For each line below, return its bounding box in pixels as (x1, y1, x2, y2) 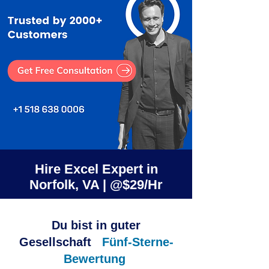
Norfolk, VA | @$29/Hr (29, 177, 163, 192)
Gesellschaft (19, 235, 91, 249)
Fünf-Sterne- (101, 235, 174, 249)
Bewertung (63, 252, 125, 265)
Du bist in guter (52, 219, 141, 232)
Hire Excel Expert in (34, 162, 158, 177)
